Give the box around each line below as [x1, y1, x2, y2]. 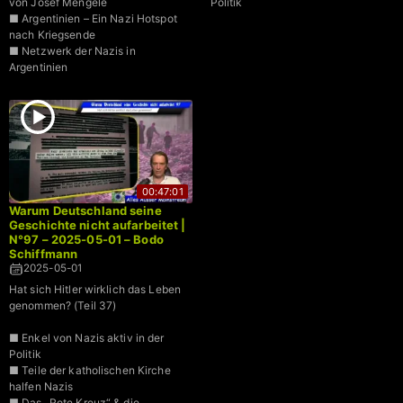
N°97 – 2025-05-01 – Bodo [9, 232, 164, 247]
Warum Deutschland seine [9, 203, 162, 219]
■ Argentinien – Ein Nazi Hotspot [9, 11, 177, 25]
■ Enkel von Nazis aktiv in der [9, 331, 165, 345]
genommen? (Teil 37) [9, 299, 117, 313]
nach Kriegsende [9, 27, 95, 41]
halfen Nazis [9, 380, 74, 394]
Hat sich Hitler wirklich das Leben [9, 282, 181, 297]
